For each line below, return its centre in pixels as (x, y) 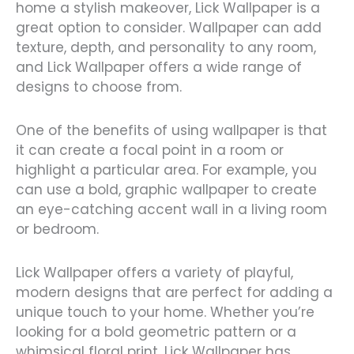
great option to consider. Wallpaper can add (169, 28)
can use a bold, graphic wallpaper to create (166, 189)
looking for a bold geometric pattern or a (156, 331)
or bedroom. (57, 229)
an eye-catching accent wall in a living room (171, 209)
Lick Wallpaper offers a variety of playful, (154, 272)
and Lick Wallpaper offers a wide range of (159, 68)
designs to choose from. (99, 87)
